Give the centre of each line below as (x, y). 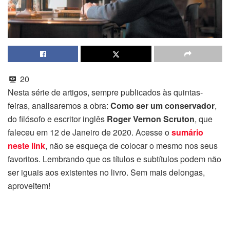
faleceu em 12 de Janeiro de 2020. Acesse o (90, 132)
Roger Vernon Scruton (151, 119)
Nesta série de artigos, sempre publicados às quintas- (105, 92)
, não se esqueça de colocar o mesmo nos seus (131, 146)
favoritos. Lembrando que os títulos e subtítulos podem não (114, 159)
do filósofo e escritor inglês (57, 119)
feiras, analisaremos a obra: (59, 106)
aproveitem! (29, 186)
